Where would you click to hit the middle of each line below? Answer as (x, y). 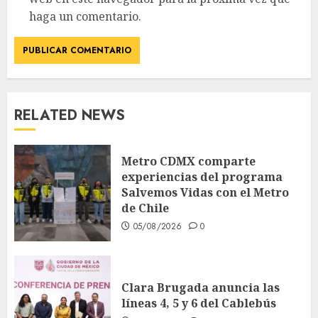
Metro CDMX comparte (188, 161)
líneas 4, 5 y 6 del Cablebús (199, 303)
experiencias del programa (202, 176)
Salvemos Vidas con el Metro (205, 192)
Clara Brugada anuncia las (201, 287)
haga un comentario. (85, 17)
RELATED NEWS (70, 116)
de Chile (145, 208)
